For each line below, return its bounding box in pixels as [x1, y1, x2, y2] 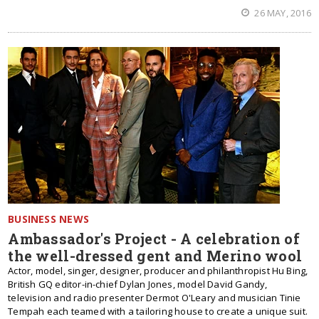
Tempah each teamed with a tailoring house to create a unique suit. [8, 305, 308, 318]
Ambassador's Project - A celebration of [8, 229, 300, 248]
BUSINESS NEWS [8, 212, 89, 226]
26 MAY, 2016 [252, 6, 311, 19]
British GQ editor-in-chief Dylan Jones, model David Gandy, [8, 278, 268, 291]
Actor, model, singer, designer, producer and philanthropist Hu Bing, [8, 264, 308, 277]
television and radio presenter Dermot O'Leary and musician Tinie [8, 291, 301, 304]
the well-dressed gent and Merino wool [8, 246, 303, 265]
